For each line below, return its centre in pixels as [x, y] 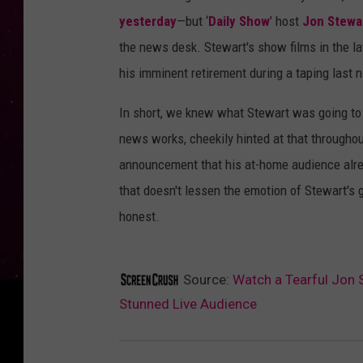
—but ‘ [192, 21]
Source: [206, 280]
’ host [286, 21]
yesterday [148, 21]
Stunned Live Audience [188, 304]
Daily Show [239, 21]
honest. [139, 217]
